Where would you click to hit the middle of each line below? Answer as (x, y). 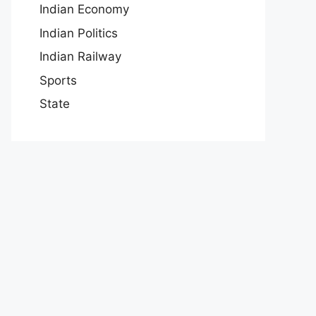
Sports (58, 80)
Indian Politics (79, 33)
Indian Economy (84, 10)
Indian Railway (80, 57)
